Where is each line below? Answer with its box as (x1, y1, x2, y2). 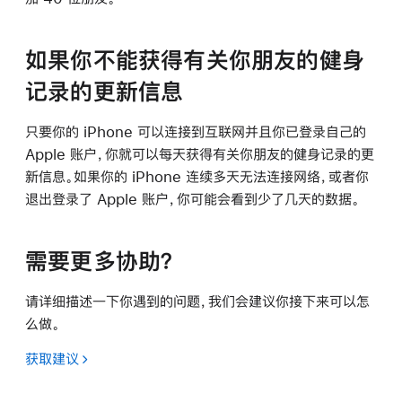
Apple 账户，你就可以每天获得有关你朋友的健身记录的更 (25, 145, 374, 162)
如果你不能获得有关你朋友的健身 (25, 47, 364, 73)
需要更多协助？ (25, 248, 178, 274)
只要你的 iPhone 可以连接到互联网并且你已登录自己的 (25, 123, 366, 139)
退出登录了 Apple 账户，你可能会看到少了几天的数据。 (25, 190, 360, 206)
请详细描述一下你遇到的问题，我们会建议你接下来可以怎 (25, 293, 370, 309)
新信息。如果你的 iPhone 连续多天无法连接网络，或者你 (25, 168, 369, 184)
